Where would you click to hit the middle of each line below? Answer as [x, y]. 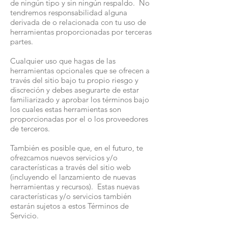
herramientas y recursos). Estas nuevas [75, 187]
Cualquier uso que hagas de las [63, 61]
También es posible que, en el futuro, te [77, 148]
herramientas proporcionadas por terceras [81, 32]
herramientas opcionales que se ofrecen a [80, 70]
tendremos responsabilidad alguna [69, 12]
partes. [22, 41]
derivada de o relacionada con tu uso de [78, 22]
